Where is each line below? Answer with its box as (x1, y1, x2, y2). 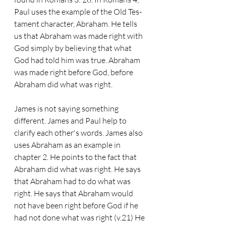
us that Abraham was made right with (14, 31, 144, 41)
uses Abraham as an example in (14, 140, 122, 150)
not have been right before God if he (14, 200, 140, 210)
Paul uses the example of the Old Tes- (14, 7, 143, 17)
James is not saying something (14, 103, 120, 114)
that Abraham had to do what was (14, 176, 132, 186)
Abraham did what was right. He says (14, 164, 142, 174)
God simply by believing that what (14, 43, 133, 53)
